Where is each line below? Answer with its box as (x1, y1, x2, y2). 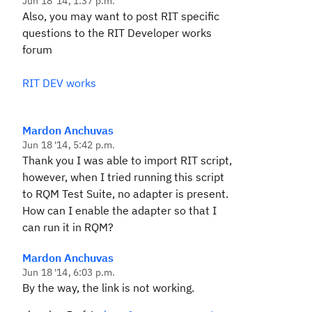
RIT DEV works (22, 76, 96, 90)
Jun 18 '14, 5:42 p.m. (22, 139, 116, 151)
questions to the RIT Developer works (22, 26, 212, 40)
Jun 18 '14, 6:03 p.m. (22, 266, 116, 279)
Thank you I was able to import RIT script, (22, 153, 232, 167)
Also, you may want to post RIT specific (22, 9, 219, 23)
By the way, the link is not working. (22, 281, 194, 295)
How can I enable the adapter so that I (22, 203, 217, 217)
